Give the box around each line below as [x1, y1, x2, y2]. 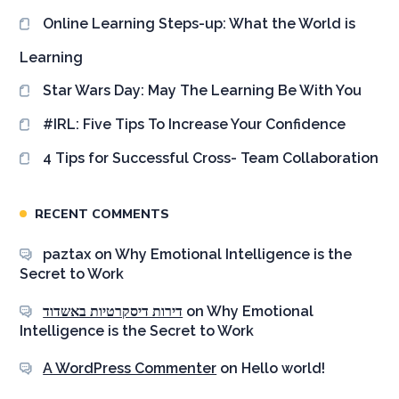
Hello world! [241, 359, 326, 377]
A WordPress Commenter [43, 359, 217, 377]
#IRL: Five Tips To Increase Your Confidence [43, 116, 346, 134]
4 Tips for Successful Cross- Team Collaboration [43, 150, 379, 167]
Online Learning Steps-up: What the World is [43, 15, 356, 33]
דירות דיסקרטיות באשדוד [43, 302, 183, 320]
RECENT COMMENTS [35, 205, 170, 223]
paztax [43, 245, 92, 263]
